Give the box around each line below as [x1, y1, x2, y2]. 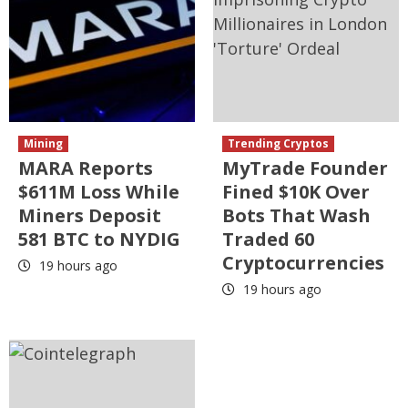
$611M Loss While [18, 178, 179, 204]
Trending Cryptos [228, 135, 329, 151]
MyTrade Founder [222, 155, 388, 180]
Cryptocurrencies [222, 250, 384, 275]
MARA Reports [18, 155, 153, 180]
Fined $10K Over [222, 178, 370, 204]
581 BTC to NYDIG [18, 226, 180, 251]
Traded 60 [222, 226, 314, 251]
